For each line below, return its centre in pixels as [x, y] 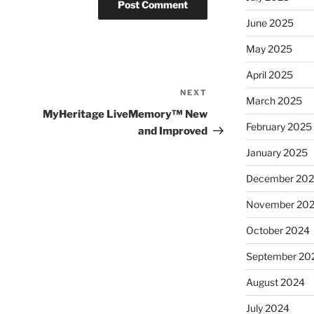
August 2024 [275, 282]
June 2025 [269, 23]
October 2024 [278, 231]
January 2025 [277, 153]
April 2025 [269, 75]
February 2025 [279, 127]
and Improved [173, 131]
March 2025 [274, 101]
